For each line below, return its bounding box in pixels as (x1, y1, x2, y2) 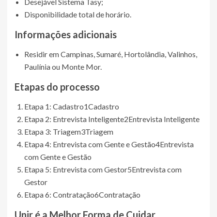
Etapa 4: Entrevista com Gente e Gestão (24, 139, 155, 149)
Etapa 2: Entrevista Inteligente (24, 114, 124, 124)
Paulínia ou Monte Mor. (24, 62, 102, 71)
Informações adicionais (15, 29, 117, 40)
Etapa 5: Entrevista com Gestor (24, 165, 127, 174)
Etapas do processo (15, 81, 100, 93)
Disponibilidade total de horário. (24, 10, 131, 19)
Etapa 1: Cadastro (24, 102, 84, 111)
